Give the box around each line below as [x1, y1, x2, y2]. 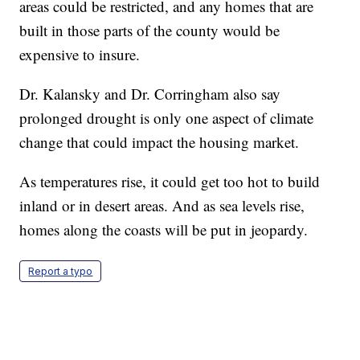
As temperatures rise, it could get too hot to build [19, 170, 321, 191]
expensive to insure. [19, 43, 141, 64]
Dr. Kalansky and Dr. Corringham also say [19, 83, 281, 104]
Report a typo [28, 264, 93, 277]
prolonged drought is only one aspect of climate [19, 107, 314, 128]
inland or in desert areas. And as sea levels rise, [19, 194, 305, 215]
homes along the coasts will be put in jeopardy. [19, 219, 309, 239]
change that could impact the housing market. [19, 131, 300, 152]
